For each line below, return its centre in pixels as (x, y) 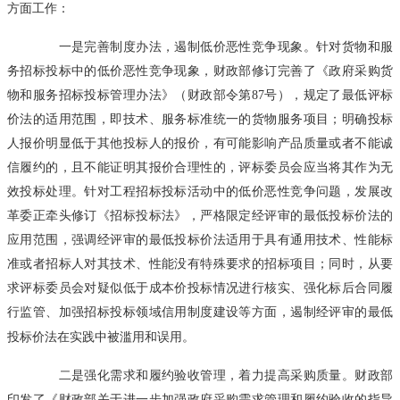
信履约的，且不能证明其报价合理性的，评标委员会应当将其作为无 (200, 167)
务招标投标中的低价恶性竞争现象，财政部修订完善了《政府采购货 (200, 70)
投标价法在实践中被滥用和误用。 (101, 336)
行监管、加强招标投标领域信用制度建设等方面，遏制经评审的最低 (200, 311)
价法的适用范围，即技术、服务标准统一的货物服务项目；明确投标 (200, 118)
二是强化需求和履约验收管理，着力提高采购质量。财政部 (212, 375)
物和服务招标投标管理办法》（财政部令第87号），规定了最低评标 (200, 94)
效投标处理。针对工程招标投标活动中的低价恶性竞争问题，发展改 (200, 191)
